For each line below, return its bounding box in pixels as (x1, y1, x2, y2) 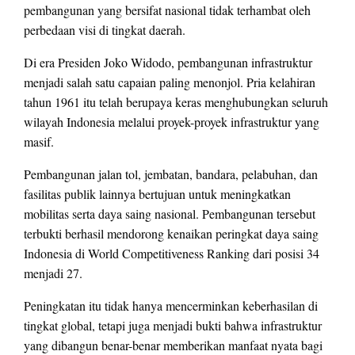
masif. (24, 133, 54, 151)
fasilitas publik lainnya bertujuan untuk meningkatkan (24, 185, 291, 203)
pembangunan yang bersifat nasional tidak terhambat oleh (24, 2, 311, 19)
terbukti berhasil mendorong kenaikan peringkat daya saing (24, 225, 319, 242)
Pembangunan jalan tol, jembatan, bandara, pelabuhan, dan (24, 166, 318, 183)
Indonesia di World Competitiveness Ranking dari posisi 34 (24, 245, 319, 262)
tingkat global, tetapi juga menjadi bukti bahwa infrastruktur (24, 317, 322, 334)
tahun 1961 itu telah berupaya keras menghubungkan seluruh (24, 94, 328, 111)
